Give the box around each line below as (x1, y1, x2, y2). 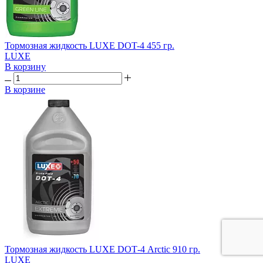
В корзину (5, 62, 46, 72)
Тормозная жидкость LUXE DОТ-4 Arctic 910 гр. (5, 244, 200, 255)
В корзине (5, 85, 45, 95)
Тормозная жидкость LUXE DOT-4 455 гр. (5, 41, 174, 51)
